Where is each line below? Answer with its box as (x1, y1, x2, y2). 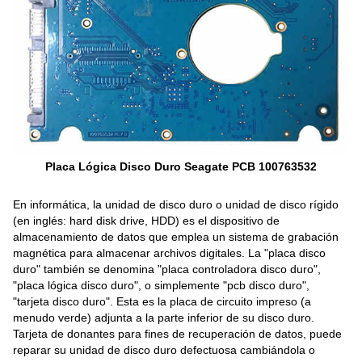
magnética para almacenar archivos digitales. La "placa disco (13, 246, 326, 260)
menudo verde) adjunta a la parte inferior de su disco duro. (13, 311, 315, 325)
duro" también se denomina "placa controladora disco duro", (13, 263, 322, 276)
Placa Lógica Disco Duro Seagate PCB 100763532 (45, 159, 317, 173)
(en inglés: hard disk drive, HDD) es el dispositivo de (13, 214, 280, 228)
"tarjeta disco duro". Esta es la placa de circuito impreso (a (13, 295, 312, 309)
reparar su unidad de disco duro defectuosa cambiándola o (13, 343, 316, 357)
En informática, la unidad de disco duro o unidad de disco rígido (13, 198, 339, 212)
